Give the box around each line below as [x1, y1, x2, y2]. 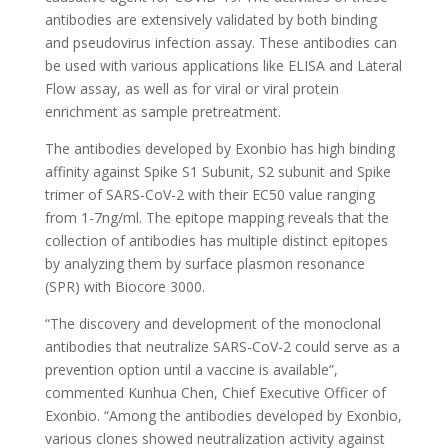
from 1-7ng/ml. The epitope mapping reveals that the [44, 207, 389, 227]
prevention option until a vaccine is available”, [44, 359, 338, 379]
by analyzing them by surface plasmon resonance [44, 253, 365, 273]
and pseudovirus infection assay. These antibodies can [44, 32, 397, 52]
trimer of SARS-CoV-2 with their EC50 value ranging [44, 184, 375, 204]
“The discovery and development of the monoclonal [44, 313, 381, 333]
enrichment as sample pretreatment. [44, 101, 281, 121]
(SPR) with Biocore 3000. [44, 276, 205, 296]
